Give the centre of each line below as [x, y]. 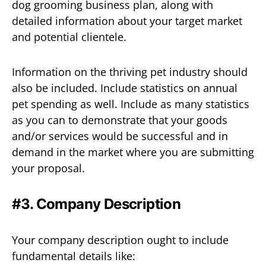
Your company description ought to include [120, 240]
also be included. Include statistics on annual [125, 88]
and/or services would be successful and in [120, 136]
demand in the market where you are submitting [133, 152]
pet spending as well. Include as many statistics [131, 104]
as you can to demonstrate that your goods [120, 120]
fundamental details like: [74, 256]
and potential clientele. [69, 37]
